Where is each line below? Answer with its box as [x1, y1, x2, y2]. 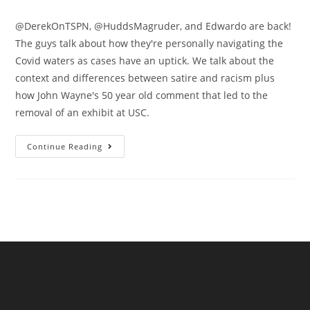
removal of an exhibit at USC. [15, 105, 150, 119]
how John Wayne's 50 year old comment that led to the [15, 88, 268, 102]
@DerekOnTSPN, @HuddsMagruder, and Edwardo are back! [15, 19, 292, 33]
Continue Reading [27, 140, 103, 152]
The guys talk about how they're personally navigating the [15, 36, 284, 50]
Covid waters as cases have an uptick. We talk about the [15, 53, 275, 67]
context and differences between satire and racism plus [15, 71, 275, 84]
